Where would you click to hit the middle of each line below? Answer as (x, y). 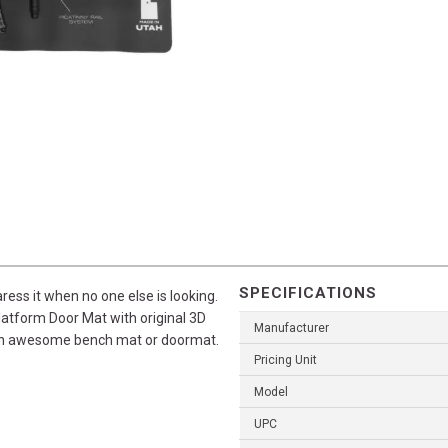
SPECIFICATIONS (308, 293)
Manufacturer (291, 328)
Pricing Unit (285, 360)
